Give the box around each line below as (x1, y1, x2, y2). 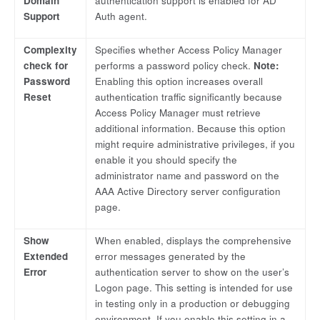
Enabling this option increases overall (95, 74, 263, 88)
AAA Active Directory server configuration (95, 184, 281, 198)
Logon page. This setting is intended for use (95, 280, 293, 294)
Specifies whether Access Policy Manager (95, 42, 282, 56)
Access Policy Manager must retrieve (95, 105, 261, 119)
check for (24, 58, 68, 72)
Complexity (24, 42, 77, 56)
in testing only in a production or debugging (95, 296, 290, 310)
